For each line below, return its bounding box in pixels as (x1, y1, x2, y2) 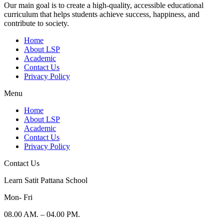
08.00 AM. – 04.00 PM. (4, 210, 80, 219)
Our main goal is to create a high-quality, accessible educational (4, 1, 203, 10)
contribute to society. (4, 19, 69, 28)
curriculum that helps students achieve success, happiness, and (4, 10, 199, 19)
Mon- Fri (4, 193, 32, 202)
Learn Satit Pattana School (4, 176, 87, 185)
